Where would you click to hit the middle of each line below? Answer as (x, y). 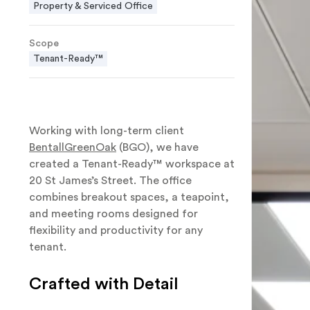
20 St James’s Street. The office (110, 181)
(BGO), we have (157, 147)
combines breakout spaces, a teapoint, (129, 197)
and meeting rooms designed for (113, 214)
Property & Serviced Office (93, 6)
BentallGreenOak (73, 147)
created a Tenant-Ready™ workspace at (132, 164)
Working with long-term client (107, 131)
